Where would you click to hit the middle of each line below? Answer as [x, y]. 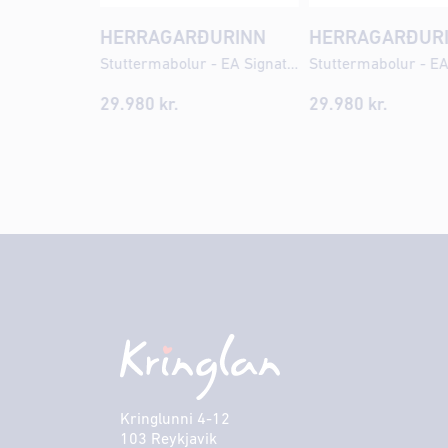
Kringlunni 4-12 [175, 419]
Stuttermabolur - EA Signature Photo [292, 64]
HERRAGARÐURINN [182, 38]
